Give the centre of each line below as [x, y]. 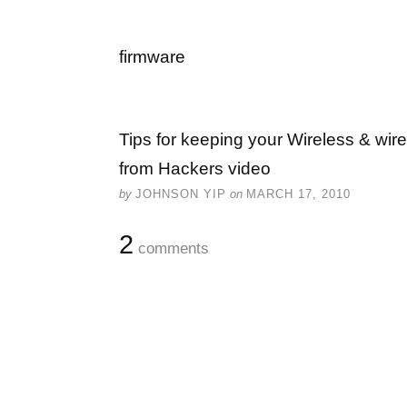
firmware [152, 57]
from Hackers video [195, 169]
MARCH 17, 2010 [298, 194]
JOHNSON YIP [181, 194]
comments [171, 248]
